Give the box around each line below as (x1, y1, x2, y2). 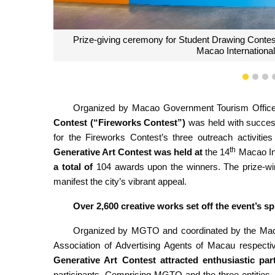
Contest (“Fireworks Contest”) (53, 117, 186, 128)
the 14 (205, 147, 230, 158)
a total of (53, 161, 97, 172)
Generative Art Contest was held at (53, 147, 206, 158)
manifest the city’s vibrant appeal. (53, 176, 187, 187)
